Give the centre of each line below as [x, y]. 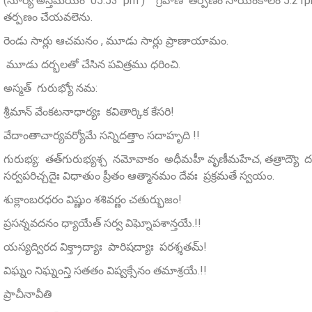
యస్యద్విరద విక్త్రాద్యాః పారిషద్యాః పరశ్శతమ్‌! [105, 247]
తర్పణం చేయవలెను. [48, 17]
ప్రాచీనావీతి [28, 295]
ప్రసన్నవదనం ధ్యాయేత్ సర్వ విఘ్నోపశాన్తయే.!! [102, 224]
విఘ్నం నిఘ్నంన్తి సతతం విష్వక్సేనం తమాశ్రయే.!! [105, 271]
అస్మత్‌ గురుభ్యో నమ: [50, 88]
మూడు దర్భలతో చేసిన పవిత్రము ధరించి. [92, 65]
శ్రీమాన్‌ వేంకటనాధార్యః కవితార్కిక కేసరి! [89, 112]
